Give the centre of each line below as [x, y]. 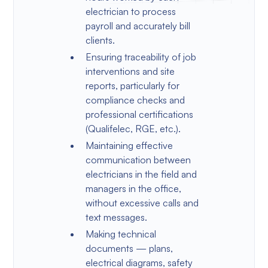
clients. [100, 40]
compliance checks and [135, 100]
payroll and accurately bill [138, 25]
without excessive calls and [142, 202]
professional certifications [139, 114]
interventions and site [130, 71]
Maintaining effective [129, 145]
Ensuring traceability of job [141, 57]
